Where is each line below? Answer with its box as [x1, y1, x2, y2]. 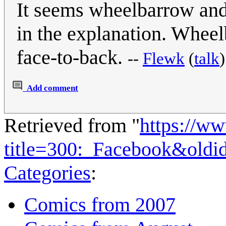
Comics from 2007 [24, 193, 176, 216]
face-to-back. [17, 46, 128, 69]
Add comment [27, 83, 78, 93]
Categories [4, 161, 91, 185]
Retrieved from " [4, 114, 140, 137]
